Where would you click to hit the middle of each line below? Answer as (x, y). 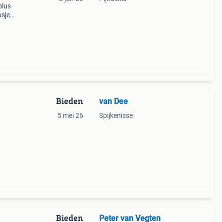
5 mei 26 (70, 115)
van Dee (113, 101)
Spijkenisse (116, 115)
